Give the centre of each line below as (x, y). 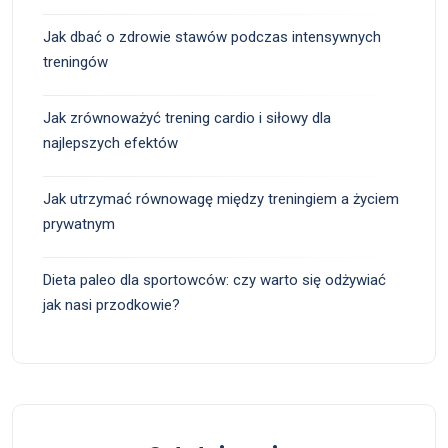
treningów (75, 61)
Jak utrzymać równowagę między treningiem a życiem (221, 198)
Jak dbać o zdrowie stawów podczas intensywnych (212, 36)
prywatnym (79, 223)
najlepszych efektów (110, 142)
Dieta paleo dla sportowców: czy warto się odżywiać (214, 279)
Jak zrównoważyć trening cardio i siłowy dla (187, 117)
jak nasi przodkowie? (111, 304)
